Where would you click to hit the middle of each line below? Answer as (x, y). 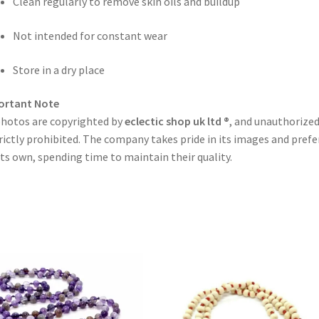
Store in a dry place (58, 69)
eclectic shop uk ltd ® (177, 121)
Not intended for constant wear (90, 36)
